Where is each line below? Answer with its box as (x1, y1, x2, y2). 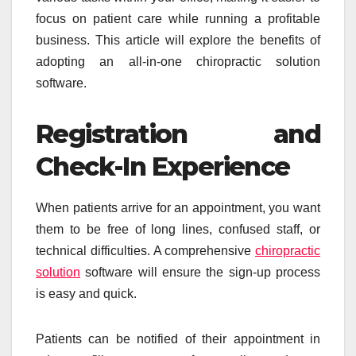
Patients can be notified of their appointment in (36, 332, 320, 346)
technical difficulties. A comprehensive (36, 244, 252, 258)
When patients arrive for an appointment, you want (36, 201, 320, 215)
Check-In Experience (36, 151, 290, 183)
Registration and (36, 118, 320, 150)
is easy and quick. (36, 287, 137, 301)
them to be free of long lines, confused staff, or (36, 222, 320, 237)
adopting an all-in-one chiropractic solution (36, 55, 320, 69)
